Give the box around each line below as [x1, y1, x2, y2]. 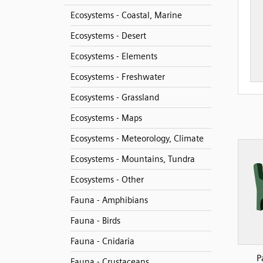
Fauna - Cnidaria [70, 236, 134, 247]
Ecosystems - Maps [70, 113, 142, 123]
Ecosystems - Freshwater [70, 72, 165, 82]
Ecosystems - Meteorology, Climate [70, 133, 204, 144]
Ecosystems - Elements [70, 51, 157, 62]
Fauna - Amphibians [70, 195, 148, 205]
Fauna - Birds [70, 215, 120, 226]
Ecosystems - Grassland [70, 92, 159, 103]
